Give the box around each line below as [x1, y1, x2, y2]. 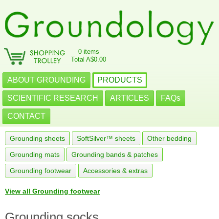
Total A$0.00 [71, 56, 106, 63]
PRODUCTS [97, 76, 142, 84]
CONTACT [7, 112, 45, 120]
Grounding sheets [10, 134, 65, 142]
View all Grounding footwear [5, 187, 100, 195]
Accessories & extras [83, 167, 148, 175]
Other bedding [147, 134, 192, 142]
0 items [78, 48, 99, 55]
